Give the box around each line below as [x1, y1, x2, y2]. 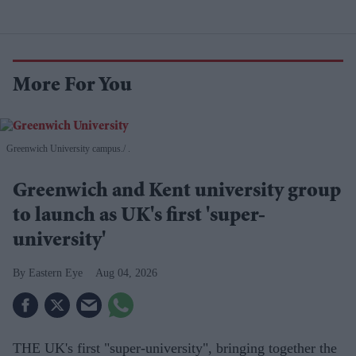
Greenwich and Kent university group [13, 181, 341, 203]
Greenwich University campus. [6, 142, 123, 154]
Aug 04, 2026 [95, 266, 157, 279]
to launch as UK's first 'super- [13, 206, 265, 227]
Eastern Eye [29, 266, 83, 279]
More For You [13, 76, 132, 98]
